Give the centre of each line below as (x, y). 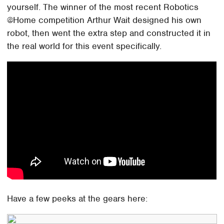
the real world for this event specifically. (84, 46)
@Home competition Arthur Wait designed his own (104, 20)
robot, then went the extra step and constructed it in (109, 33)
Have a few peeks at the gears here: (77, 198)
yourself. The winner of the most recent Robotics (103, 7)
